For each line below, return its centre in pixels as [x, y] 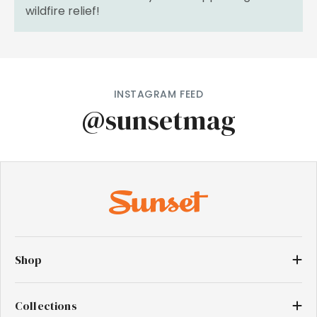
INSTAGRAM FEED [158, 94]
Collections [46, 306]
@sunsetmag [158, 120]
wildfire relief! [63, 11]
